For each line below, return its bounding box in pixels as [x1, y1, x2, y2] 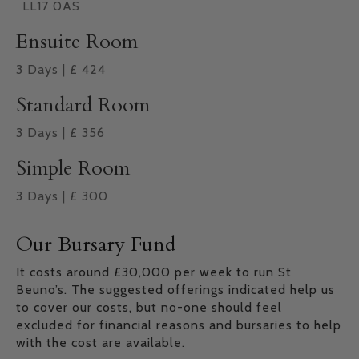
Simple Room [16, 154, 130, 182]
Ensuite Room [16, 27, 138, 55]
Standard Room [16, 91, 150, 119]
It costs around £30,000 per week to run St [16, 264, 292, 280]
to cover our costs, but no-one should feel [16, 299, 282, 315]
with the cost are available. [16, 334, 185, 350]
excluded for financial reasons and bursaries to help [16, 317, 341, 333]
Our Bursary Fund [16, 230, 175, 258]
